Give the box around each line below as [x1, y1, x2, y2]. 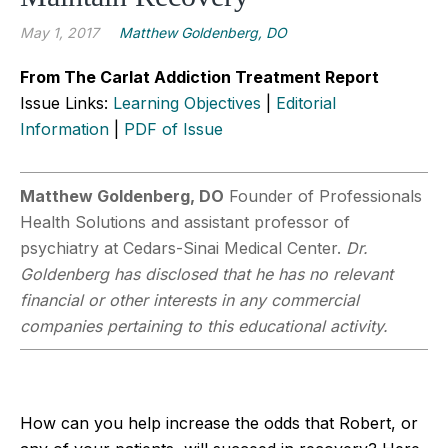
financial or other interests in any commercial [20, 289, 359, 310]
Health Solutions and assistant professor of [20, 211, 350, 232]
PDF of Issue [124, 118, 223, 139]
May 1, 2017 [20, 23, 99, 41]
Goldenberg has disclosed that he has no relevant [20, 263, 393, 284]
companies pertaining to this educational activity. [20, 315, 388, 336]
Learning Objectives [113, 92, 261, 113]
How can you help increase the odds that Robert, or [20, 412, 418, 433]
